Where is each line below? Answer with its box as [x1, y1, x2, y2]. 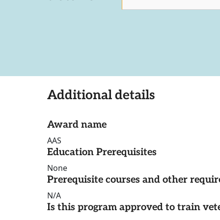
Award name [47, 119, 107, 131]
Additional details [47, 87, 155, 104]
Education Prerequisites [47, 146, 157, 159]
